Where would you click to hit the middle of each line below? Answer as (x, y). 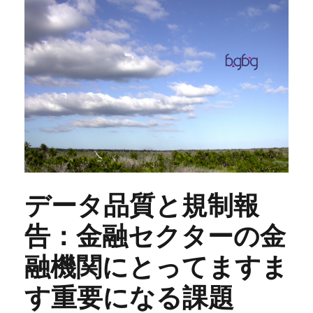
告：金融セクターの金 (155, 236)
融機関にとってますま (156, 267)
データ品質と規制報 (142, 205)
